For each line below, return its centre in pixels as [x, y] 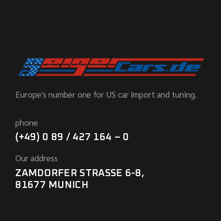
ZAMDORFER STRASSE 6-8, [80, 173]
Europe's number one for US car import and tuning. [106, 94]
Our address [37, 158]
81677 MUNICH [52, 185]
